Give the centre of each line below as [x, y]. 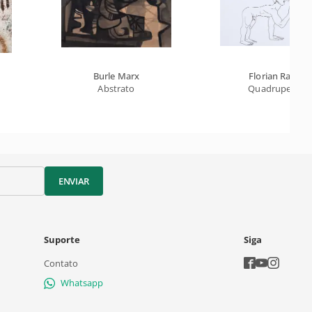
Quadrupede [275, 88]
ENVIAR [74, 181]
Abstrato [116, 88]
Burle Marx [116, 76]
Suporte [62, 239]
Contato [61, 263]
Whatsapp [81, 282]
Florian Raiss [275, 76]
